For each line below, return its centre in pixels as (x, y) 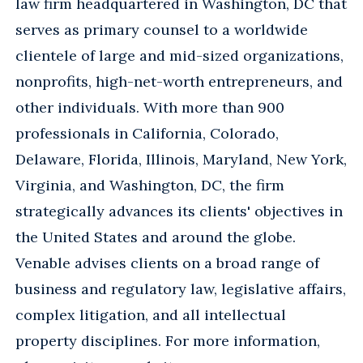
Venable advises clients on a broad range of (167, 263)
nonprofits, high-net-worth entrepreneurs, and (179, 81)
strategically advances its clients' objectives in (179, 211)
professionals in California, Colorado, (147, 133)
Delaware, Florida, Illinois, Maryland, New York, (181, 159)
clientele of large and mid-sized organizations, (179, 55)
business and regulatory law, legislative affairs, (181, 288)
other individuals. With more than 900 (150, 107)
